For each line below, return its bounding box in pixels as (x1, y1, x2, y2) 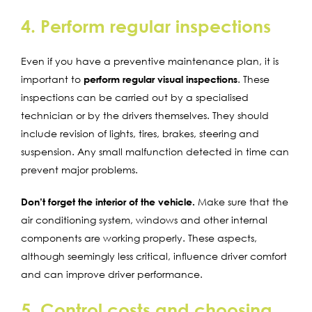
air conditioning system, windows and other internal (21, 213, 267, 226)
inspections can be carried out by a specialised (21, 91, 249, 103)
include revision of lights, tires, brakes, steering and (21, 127, 259, 139)
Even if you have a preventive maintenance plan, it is (21, 54, 279, 67)
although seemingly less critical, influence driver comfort (21, 249, 287, 262)
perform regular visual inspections (84, 72, 237, 85)
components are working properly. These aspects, (21, 231, 257, 244)
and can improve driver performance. (21, 267, 203, 280)
